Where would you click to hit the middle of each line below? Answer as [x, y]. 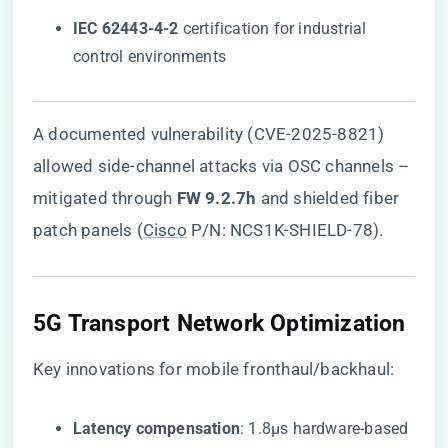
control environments [149, 56]
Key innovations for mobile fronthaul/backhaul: [214, 369]
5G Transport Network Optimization [219, 323]
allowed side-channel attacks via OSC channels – [221, 166]
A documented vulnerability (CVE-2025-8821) [209, 134]
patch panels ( [88, 230]
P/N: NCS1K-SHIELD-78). [285, 230]
